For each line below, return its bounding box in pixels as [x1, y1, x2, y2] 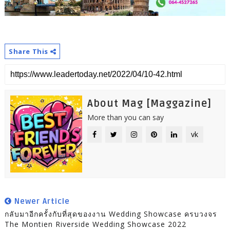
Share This [8, 46, 50, 56]
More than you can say [87, 112, 164, 122]
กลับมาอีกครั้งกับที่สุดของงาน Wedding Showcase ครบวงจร [4, 208, 217, 219]
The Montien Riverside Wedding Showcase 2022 [4, 219, 186, 229]
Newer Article [11, 196, 70, 206]
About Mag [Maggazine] [87, 97, 212, 110]
